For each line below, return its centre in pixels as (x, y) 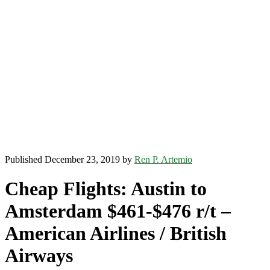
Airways (39, 256)
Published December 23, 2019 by (70, 159)
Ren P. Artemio (163, 159)
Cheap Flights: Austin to (106, 189)
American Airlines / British (116, 234)
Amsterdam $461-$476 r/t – (118, 211)
